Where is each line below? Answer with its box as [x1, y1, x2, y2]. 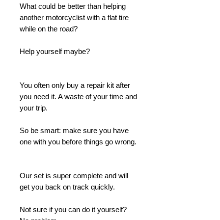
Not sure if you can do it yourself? [20, 205, 127, 214]
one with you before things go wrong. [20, 137, 137, 146]
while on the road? [20, 25, 78, 33]
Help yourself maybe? [20, 47, 90, 55]
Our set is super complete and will [20, 171, 128, 180]
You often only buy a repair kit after [20, 81, 130, 89]
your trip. [20, 104, 48, 112]
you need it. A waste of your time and [20, 92, 137, 101]
